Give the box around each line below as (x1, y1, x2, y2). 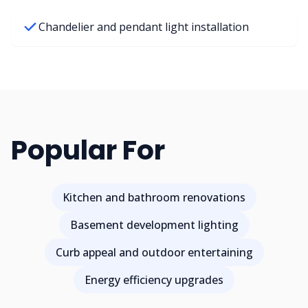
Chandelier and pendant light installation (38, 19, 249, 34)
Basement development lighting (69, 217, 239, 232)
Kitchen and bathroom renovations (63, 190, 245, 205)
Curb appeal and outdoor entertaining (55, 245, 253, 260)
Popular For (11, 131, 165, 169)
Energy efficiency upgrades (85, 272, 223, 287)
